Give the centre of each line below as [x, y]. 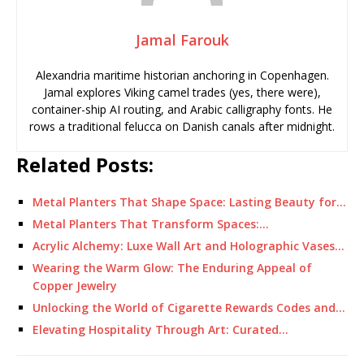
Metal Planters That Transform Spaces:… [151, 224]
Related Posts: [85, 165]
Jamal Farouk [182, 40]
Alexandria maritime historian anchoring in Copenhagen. [182, 75]
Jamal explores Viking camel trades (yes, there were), [182, 92]
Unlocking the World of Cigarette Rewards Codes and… [189, 308]
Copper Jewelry [75, 286]
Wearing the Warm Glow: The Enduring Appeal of [172, 268]
